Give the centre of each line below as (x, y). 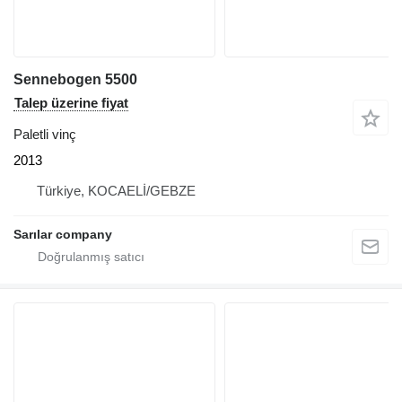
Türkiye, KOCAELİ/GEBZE (116, 191)
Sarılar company (63, 235)
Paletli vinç (45, 135)
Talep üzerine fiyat (71, 103)
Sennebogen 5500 (75, 80)
